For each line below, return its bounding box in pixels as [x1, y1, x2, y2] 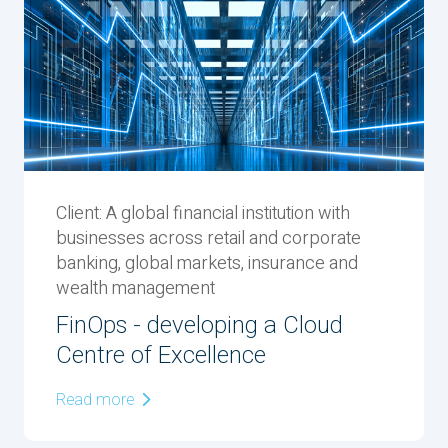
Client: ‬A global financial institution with [56, 200, 350, 227]
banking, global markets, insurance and [56, 250, 358, 277]
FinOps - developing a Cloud [56, 308, 343, 343]
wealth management [56, 275, 215, 302]
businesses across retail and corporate [56, 225, 361, 252]
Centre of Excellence [56, 338, 266, 373]
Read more [56, 388, 138, 412]
